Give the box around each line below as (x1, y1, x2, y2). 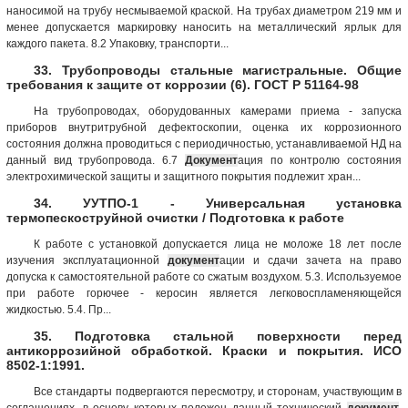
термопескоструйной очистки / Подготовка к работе (6, 209, 344, 225)
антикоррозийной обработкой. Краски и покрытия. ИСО (6, 342, 402, 358)
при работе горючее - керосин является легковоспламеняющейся (6, 286, 402, 300)
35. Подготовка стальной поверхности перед (34, 328, 402, 343)
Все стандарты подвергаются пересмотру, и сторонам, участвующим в (34, 384, 402, 398)
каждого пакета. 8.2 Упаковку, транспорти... (6, 36, 229, 50)
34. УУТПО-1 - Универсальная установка (34, 195, 402, 210)
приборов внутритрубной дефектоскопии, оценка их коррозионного (6, 120, 402, 134)
